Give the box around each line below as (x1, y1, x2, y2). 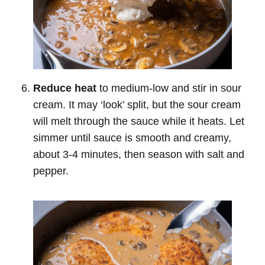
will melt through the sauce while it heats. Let (33, 115, 244, 127)
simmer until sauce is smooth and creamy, (33, 131, 231, 144)
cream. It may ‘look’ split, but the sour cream (33, 98, 241, 111)
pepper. (33, 164, 69, 177)
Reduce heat (33, 82, 96, 94)
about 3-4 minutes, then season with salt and (33, 148, 244, 160)
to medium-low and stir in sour (96, 82, 241, 94)
